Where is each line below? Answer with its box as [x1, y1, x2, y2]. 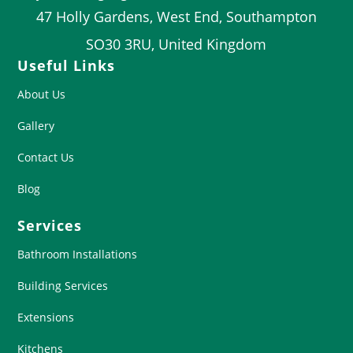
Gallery [17, 117, 55, 133]
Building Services [17, 277, 109, 293]
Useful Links [17, 55, 116, 75]
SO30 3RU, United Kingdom [86, 34, 267, 54]
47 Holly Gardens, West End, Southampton [35, 6, 317, 26]
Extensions [17, 309, 75, 325]
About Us [17, 86, 66, 102]
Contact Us [17, 149, 75, 165]
